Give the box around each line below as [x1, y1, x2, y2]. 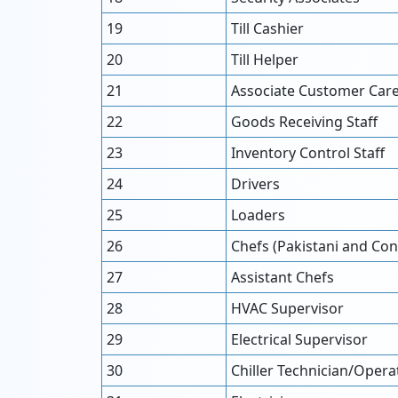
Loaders [231, 205, 285, 225]
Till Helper [231, 50, 298, 69]
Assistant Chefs [231, 267, 334, 287]
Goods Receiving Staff [231, 112, 378, 131]
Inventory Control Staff [231, 143, 385, 163]
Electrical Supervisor [231, 330, 368, 349]
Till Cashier [231, 19, 304, 38]
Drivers [231, 174, 280, 194]
